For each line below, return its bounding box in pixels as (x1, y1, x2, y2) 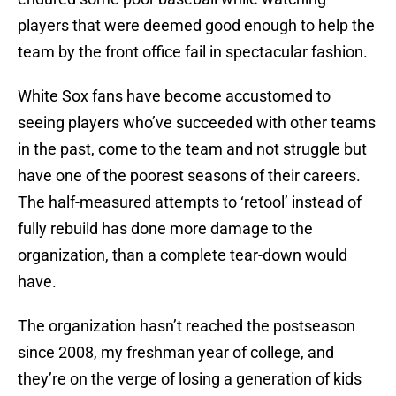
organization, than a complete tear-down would (18, 246, 347, 265)
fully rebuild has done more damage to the (18, 219, 313, 239)
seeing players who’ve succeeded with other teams (18, 113, 376, 133)
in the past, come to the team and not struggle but (18, 140, 367, 159)
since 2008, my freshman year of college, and (18, 343, 334, 362)
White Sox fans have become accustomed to (18, 87, 331, 106)
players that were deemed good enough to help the (18, 16, 375, 35)
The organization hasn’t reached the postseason (18, 316, 355, 336)
